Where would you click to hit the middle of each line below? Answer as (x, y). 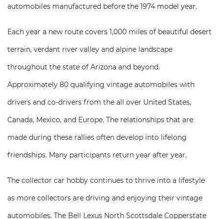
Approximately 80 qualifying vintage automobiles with (101, 85)
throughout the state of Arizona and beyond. (84, 67)
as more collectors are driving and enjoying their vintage (105, 198)
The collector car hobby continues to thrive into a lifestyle (106, 180)
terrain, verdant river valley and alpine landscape (90, 49)
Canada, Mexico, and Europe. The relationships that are (100, 120)
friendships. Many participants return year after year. (97, 155)
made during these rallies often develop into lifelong (97, 137)
